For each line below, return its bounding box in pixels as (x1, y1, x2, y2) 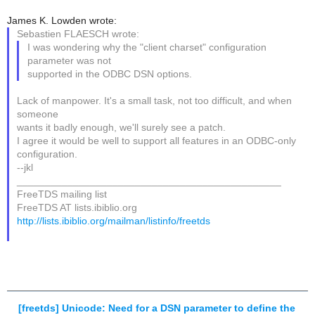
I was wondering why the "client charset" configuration (27, 41, 266, 53)
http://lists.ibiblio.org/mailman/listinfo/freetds (17, 215, 211, 226)
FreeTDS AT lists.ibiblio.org (17, 202, 138, 213)
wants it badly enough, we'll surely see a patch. (17, 122, 226, 133)
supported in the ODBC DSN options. (27, 68, 192, 79)
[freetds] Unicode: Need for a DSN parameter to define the (18, 302, 295, 314)
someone (17, 108, 59, 120)
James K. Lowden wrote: (7, 15, 117, 26)
